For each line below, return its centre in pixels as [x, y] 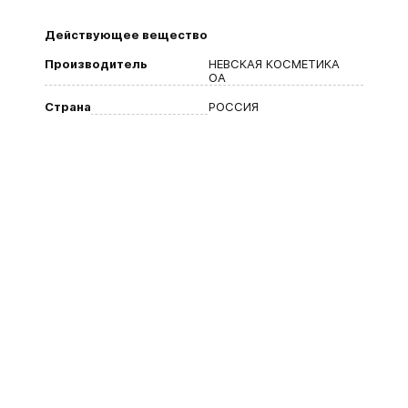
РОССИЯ [234, 107]
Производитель [96, 64]
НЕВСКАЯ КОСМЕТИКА [274, 64]
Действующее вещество [126, 35]
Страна [68, 107]
